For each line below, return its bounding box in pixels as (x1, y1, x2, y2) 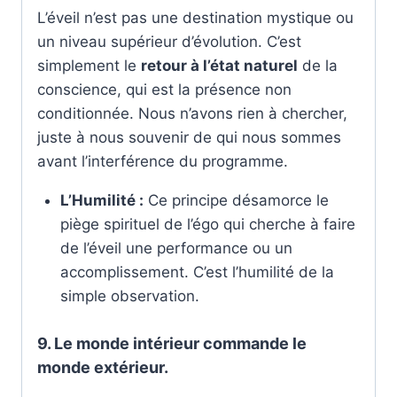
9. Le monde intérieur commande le (37, 333, 307, 353)
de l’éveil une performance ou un (59, 239, 292, 258)
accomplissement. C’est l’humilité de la (59, 263, 334, 282)
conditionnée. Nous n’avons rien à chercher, (37, 105, 347, 123)
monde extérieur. (37, 357, 168, 377)
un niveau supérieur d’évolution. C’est (37, 33, 301, 51)
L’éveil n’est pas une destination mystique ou (37, 9, 354, 27)
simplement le (37, 57, 141, 75)
